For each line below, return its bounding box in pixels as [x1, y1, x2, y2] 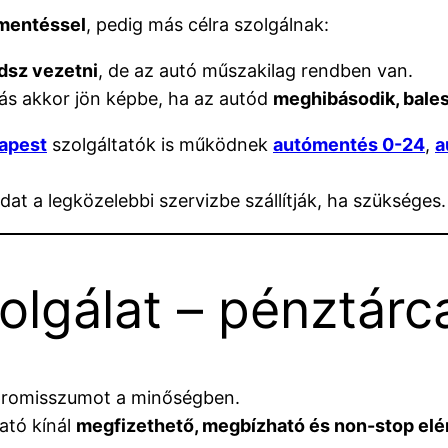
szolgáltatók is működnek [47, 134, 273, 156]
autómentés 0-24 [273, 134, 425, 156]
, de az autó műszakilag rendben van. [98, 60, 413, 82]
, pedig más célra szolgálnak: [86, 14, 329, 36]
